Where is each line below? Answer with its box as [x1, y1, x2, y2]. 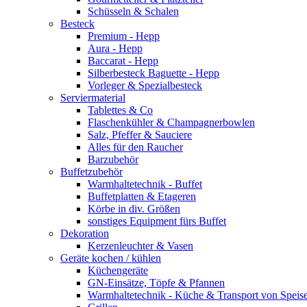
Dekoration [60, 228, 109, 239]
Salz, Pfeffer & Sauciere [88, 129, 192, 140]
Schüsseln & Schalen [88, 5, 179, 17]
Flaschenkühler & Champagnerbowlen [88, 116, 255, 128]
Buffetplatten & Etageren [88, 191, 196, 202]
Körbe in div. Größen [88, 203, 180, 214]
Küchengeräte [88, 265, 148, 276]
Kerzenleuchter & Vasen [88, 240, 193, 251]
